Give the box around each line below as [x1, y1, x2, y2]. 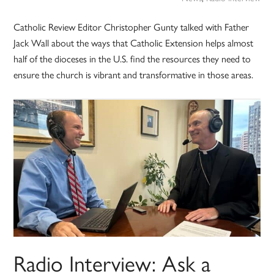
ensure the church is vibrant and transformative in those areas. [13, 67, 256, 82]
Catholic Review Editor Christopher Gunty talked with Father [13, 20, 250, 34]
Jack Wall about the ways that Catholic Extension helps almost [13, 35, 254, 50]
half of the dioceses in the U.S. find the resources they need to [13, 51, 251, 66]
